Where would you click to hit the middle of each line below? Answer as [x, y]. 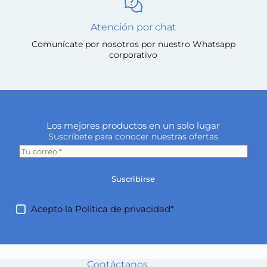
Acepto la [53, 209]
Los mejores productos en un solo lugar [133, 126]
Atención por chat [133, 27]
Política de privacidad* [125, 209]
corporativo [133, 55]
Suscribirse [133, 179]
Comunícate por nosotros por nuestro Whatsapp [133, 44]
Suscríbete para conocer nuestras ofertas [133, 137]
